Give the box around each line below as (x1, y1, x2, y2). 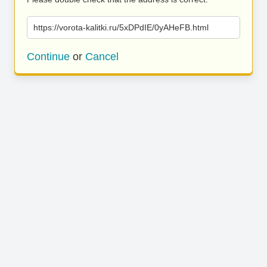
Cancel (85, 51, 119, 63)
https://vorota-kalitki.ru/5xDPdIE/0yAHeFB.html (33, 23, 209, 32)
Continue (27, 51, 70, 63)
